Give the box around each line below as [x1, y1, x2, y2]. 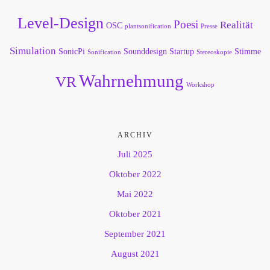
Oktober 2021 [108, 209, 162, 219]
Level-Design [17, 14, 104, 33]
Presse [200, 23, 218, 30]
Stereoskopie [196, 49, 232, 56]
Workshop [186, 81, 215, 89]
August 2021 [110, 249, 160, 259]
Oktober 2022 [108, 169, 162, 180]
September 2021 [104, 229, 166, 239]
